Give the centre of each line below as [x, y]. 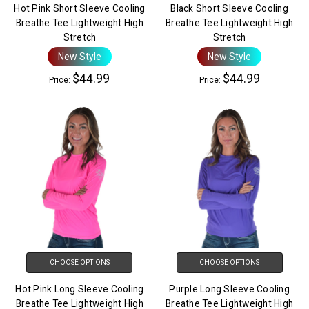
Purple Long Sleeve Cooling [229, 289]
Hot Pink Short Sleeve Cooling [80, 9]
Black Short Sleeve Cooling [229, 9]
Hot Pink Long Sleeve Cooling [80, 289]
